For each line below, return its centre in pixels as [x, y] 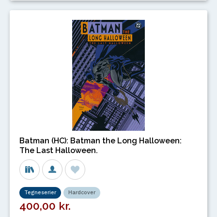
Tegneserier [40, 193]
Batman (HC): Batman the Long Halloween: [101, 141]
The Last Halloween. [59, 151]
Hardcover [82, 193]
